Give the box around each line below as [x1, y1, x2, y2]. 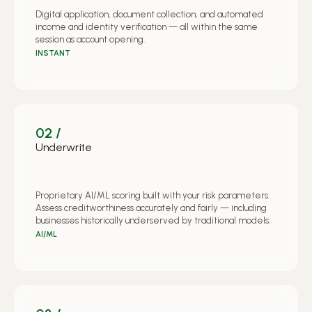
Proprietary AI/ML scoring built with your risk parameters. [36, 189, 270, 201]
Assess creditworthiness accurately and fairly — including [36, 202, 267, 213]
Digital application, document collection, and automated [36, 8, 263, 19]
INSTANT [36, 48, 70, 58]
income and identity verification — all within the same [36, 21, 258, 32]
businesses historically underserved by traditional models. [36, 214, 270, 226]
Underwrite [36, 140, 92, 154]
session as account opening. [36, 33, 145, 45]
